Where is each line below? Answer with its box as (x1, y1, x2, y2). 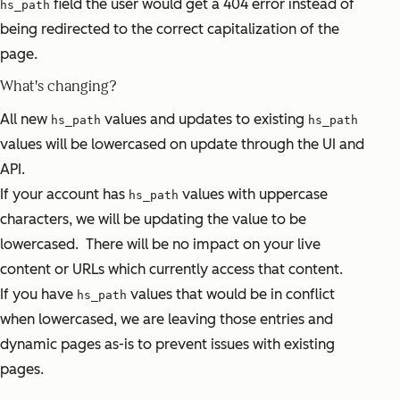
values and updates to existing (101, 110, 308, 128)
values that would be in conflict (127, 285, 335, 303)
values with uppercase (179, 185, 328, 203)
